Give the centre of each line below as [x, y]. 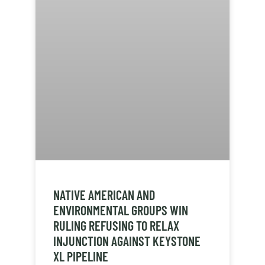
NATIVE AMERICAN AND [104, 194]
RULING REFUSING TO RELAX [116, 225]
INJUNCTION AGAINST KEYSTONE [127, 240]
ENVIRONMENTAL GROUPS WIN [121, 210]
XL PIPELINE [81, 256]
